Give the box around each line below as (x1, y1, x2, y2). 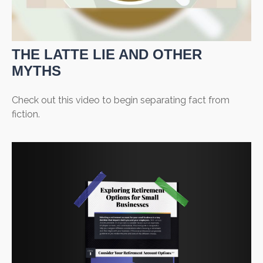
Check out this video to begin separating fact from (12, 95, 230, 106)
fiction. (12, 109, 40, 120)
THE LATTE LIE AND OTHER (12, 46, 202, 63)
